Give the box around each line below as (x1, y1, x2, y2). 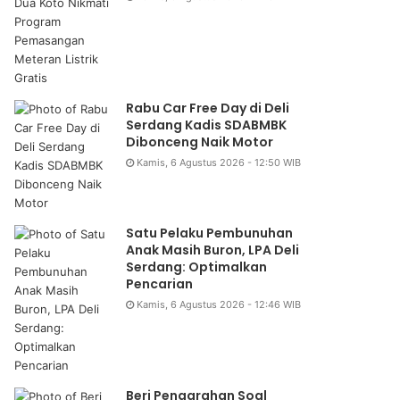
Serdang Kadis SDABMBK (126, 116, 287, 135)
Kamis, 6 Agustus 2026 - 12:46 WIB (137, 298, 302, 312)
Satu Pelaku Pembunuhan (126, 224, 294, 243)
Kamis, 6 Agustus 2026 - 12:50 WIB (137, 156, 302, 170)
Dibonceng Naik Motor (126, 133, 274, 152)
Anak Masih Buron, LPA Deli (126, 241, 300, 260)
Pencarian (126, 275, 194, 294)
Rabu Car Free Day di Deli (126, 99, 290, 118)
